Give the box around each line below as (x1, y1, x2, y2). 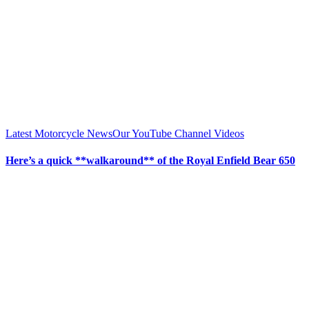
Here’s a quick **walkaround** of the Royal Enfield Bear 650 (6, 154, 295, 166)
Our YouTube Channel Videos (112, 127, 244, 139)
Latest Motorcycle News (6, 127, 112, 139)
